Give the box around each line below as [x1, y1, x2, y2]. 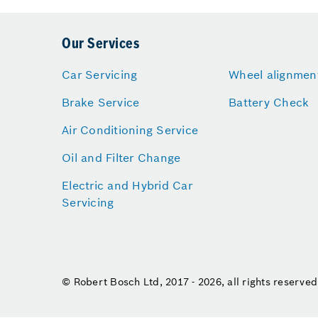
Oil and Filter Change [62, 150, 181, 165]
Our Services [62, 38, 139, 52]
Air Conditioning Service [62, 123, 198, 137]
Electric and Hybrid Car [62, 178, 192, 192]
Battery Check [229, 95, 309, 109]
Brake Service [62, 95, 140, 109]
